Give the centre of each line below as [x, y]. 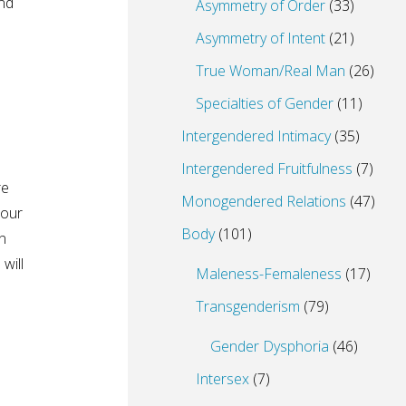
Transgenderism [248, 307]
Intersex [222, 379]
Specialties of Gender [265, 104]
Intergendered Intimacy [256, 136]
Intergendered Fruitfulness [267, 169]
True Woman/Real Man [271, 71]
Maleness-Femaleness [269, 274]
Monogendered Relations [264, 202]
